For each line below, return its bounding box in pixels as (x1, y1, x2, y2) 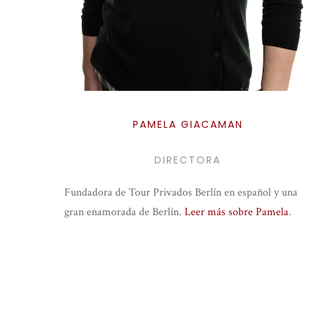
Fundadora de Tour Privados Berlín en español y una (64, 185, 298, 201)
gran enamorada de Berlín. (64, 205, 184, 220)
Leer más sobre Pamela (184, 205, 289, 220)
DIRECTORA (154, 153, 221, 168)
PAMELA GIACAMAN (132, 117, 243, 132)
